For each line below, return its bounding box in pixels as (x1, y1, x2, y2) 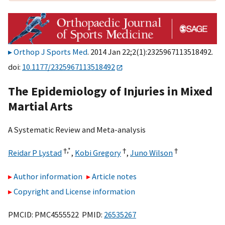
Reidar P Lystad (8, 148, 62, 158)
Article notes (92, 171, 137, 181)
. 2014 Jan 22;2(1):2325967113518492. (87, 47, 213, 57)
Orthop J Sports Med (14, 47, 87, 57)
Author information (14, 171, 82, 181)
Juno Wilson (130, 148, 173, 158)
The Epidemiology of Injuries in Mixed (8, 83, 212, 99)
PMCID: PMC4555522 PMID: (8, 209, 104, 219)
